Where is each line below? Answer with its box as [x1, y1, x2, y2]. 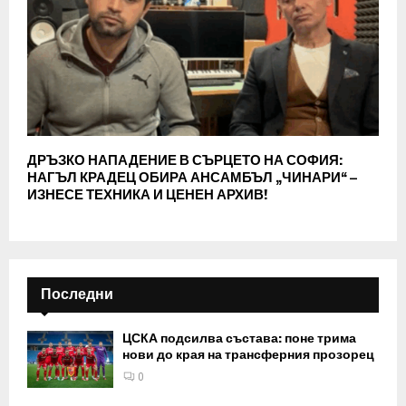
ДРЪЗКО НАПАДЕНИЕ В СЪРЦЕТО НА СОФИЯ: [27, 151, 343, 169]
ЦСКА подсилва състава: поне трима [122, 330, 356, 346]
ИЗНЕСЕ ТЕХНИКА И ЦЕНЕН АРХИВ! [27, 186, 268, 203]
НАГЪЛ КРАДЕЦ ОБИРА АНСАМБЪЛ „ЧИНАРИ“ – [27, 169, 357, 186]
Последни [41, 285, 113, 303]
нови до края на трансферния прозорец [122, 346, 374, 362]
